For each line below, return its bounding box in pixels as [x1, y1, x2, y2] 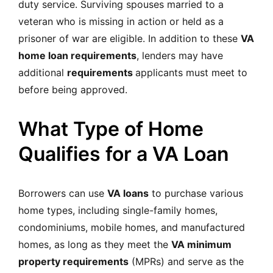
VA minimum [171, 238, 232, 250]
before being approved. [18, 83, 127, 96]
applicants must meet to [135, 66, 247, 79]
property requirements [18, 255, 129, 268]
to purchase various [149, 186, 243, 199]
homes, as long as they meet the [18, 238, 171, 250]
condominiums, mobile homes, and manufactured [18, 221, 245, 233]
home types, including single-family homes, [18, 204, 218, 216]
